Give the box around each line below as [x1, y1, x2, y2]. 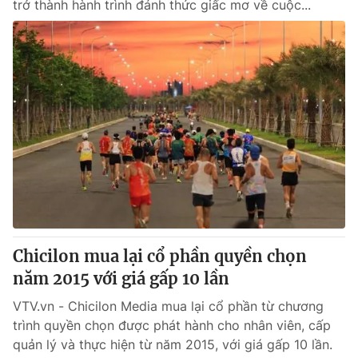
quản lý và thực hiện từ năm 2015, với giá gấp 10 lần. [13, 336, 332, 352]
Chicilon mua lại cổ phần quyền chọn [13, 246, 307, 266]
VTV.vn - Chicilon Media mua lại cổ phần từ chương [13, 298, 324, 314]
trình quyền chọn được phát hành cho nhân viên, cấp [13, 317, 331, 333]
